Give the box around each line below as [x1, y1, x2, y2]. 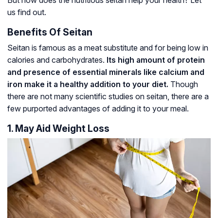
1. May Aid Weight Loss [7, 123, 109, 135]
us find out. [7, 7, 46, 18]
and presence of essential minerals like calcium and [7, 67, 204, 77]
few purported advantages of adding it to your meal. [7, 104, 189, 114]
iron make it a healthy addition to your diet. [7, 79, 168, 90]
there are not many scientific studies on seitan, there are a [7, 91, 209, 102]
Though [168, 79, 198, 90]
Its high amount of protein [107, 55, 205, 65]
